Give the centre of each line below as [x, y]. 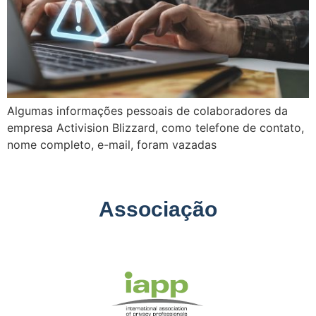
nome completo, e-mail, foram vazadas [112, 145]
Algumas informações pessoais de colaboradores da [147, 111]
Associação [158, 209]
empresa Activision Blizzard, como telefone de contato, [156, 128]
